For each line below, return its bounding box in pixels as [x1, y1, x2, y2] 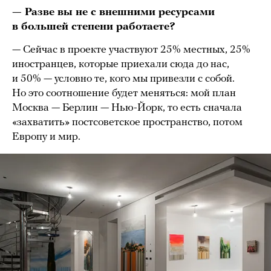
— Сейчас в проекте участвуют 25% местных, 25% [12, 44, 250, 56]
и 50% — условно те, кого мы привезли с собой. [12, 73, 235, 85]
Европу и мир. [12, 131, 83, 143]
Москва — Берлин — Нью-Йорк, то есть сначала [12, 102, 242, 114]
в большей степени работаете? [12, 21, 175, 33]
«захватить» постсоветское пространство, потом [12, 117, 243, 129]
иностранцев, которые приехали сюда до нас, [12, 59, 229, 71]
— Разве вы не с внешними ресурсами [12, 7, 215, 19]
